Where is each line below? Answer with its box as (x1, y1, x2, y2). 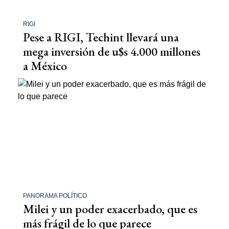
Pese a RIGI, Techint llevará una (23, 29, 179, 45)
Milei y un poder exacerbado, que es (23, 200, 197, 217)
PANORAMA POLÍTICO (23, 192, 87, 199)
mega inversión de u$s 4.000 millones (23, 43, 200, 59)
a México (23, 58, 70, 74)
